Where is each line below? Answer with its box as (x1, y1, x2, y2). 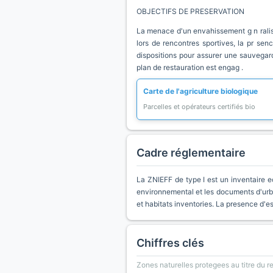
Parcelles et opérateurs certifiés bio (143, 102, 255, 111)
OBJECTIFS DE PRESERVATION (136, 7, 244, 16)
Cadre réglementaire (136, 146, 246, 159)
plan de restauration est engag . (136, 63, 243, 72)
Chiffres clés (136, 236, 204, 249)
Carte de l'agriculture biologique (143, 87, 258, 96)
